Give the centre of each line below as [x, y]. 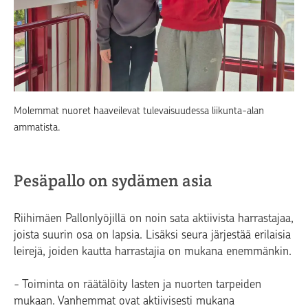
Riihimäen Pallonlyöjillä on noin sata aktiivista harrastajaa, [154, 218]
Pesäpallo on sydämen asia [113, 181]
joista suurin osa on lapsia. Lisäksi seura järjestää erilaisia [152, 235]
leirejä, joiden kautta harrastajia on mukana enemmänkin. [153, 251]
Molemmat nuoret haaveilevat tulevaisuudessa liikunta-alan [139, 111]
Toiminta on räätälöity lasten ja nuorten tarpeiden [142, 284]
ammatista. [37, 128]
